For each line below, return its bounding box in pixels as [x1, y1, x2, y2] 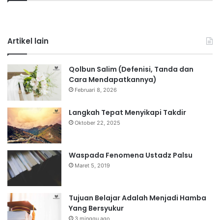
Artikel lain [7, 36, 49, 47]
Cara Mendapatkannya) [69, 75, 157, 85]
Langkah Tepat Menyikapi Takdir [69, 107, 186, 117]
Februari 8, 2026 [75, 86, 117, 94]
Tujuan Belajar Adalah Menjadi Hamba [69, 193, 206, 203]
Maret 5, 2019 [75, 162, 110, 169]
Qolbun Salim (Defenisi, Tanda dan [69, 64, 193, 75]
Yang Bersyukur [69, 203, 124, 214]
